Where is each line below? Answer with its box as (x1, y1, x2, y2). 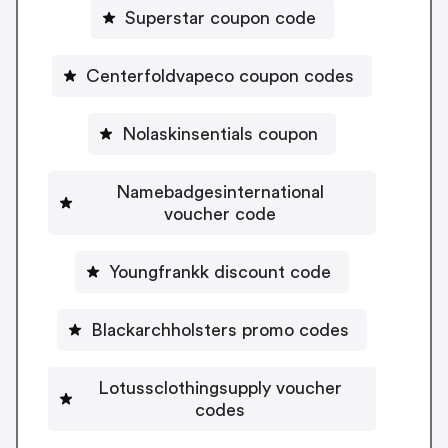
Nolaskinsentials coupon (122, 124, 318, 143)
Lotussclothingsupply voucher (98, 378, 342, 397)
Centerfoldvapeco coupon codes (86, 66, 354, 85)
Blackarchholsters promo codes (91, 320, 349, 339)
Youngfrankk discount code (109, 262, 331, 281)
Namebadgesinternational (116, 182, 324, 201)
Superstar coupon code (124, 8, 316, 27)
